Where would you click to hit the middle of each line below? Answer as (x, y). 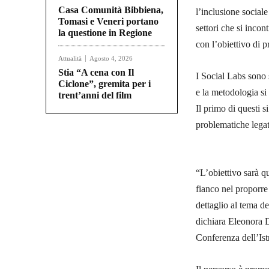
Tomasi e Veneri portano (108, 22)
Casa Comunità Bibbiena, (111, 10)
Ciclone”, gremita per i (104, 84)
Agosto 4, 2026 (111, 59)
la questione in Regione (105, 33)
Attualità (70, 59)
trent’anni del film (95, 95)
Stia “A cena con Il (96, 73)
